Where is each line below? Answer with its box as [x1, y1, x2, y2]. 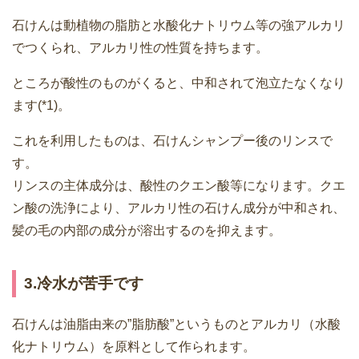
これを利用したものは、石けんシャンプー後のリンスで [12, 133, 333, 147]
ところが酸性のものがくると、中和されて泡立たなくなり [12, 75, 345, 90]
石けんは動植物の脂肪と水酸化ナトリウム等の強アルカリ [12, 18, 345, 32]
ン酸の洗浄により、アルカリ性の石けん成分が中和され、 [12, 200, 345, 215]
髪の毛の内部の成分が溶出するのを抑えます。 [12, 223, 281, 237]
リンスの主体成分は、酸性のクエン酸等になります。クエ [12, 178, 345, 192]
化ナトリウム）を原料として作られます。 [12, 339, 256, 353]
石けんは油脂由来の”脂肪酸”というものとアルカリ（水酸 [12, 317, 341, 331]
